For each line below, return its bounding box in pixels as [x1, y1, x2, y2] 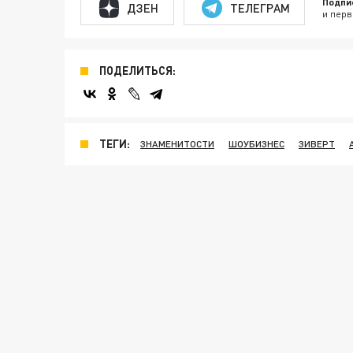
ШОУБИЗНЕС [229, 138, 284, 150]
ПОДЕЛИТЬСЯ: [99, 64, 176, 77]
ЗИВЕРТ [299, 138, 335, 150]
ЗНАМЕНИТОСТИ [140, 138, 214, 150]
